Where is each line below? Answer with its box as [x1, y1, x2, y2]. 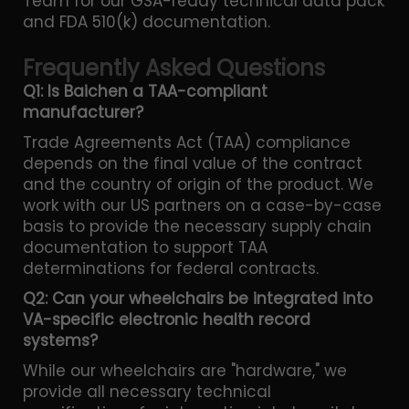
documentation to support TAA [23, 236, 267, 258]
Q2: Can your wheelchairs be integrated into [23, 287, 372, 309]
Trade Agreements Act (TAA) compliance [23, 131, 351, 153]
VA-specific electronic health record [23, 308, 310, 330]
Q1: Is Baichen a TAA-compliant [23, 79, 267, 102]
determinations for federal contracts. [23, 257, 319, 279]
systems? [23, 329, 98, 351]
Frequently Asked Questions [23, 52, 325, 83]
